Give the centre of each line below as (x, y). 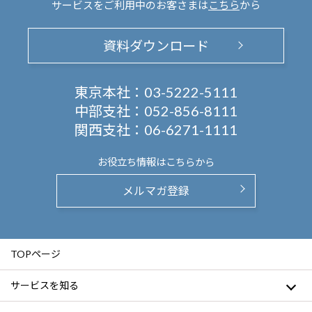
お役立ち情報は (132, 162)
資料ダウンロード (156, 46)
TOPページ (36, 254)
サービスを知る (45, 286)
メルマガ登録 (156, 191)
